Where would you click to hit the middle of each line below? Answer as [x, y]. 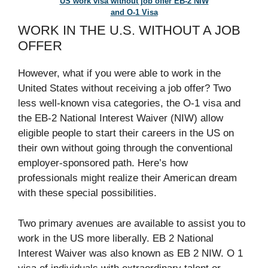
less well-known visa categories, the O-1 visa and [129, 103]
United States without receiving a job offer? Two [124, 89]
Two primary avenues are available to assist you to [132, 223]
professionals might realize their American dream [127, 178]
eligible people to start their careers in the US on [126, 133]
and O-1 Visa [134, 13]
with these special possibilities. [87, 193]
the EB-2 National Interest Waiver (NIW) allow [121, 118]
